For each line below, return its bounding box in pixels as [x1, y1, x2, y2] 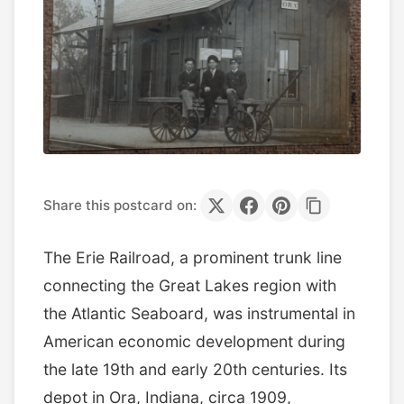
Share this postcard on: [43, 196, 197, 214]
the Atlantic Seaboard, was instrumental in [43, 303, 355, 323]
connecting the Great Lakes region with [43, 275, 336, 295]
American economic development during [43, 331, 345, 351]
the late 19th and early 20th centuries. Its [43, 359, 347, 379]
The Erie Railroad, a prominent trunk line [43, 247, 342, 267]
